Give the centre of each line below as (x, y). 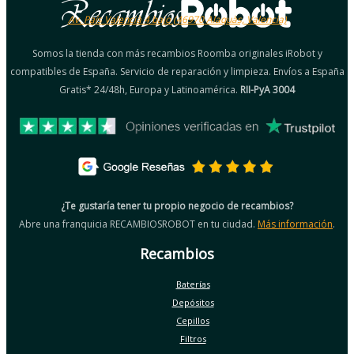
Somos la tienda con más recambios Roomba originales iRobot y (177, 53)
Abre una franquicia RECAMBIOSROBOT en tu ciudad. (138, 224)
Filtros (193, 338)
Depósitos (193, 302)
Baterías (193, 284)
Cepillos (193, 320)
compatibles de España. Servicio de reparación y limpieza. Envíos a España (177, 71)
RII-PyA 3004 (267, 89)
